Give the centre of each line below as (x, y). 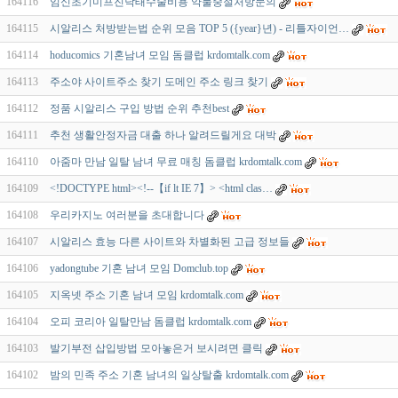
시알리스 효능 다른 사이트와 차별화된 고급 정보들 (170, 242)
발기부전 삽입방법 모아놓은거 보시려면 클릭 (156, 349)
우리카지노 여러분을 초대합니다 (127, 215)
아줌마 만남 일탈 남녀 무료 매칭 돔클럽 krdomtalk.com (176, 162)
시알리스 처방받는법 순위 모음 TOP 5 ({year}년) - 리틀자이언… (199, 29)
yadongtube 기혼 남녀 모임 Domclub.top (139, 269)
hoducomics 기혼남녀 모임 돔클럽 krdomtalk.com (160, 56)
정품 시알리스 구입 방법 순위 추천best (139, 109)
